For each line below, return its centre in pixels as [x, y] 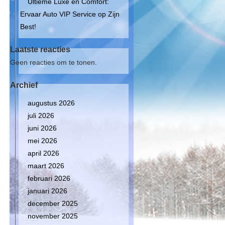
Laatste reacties [40, 49]
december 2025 [53, 203]
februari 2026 [49, 178]
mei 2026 [42, 141]
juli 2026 [41, 116]
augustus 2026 [51, 103]
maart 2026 [46, 166]
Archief [24, 85]
